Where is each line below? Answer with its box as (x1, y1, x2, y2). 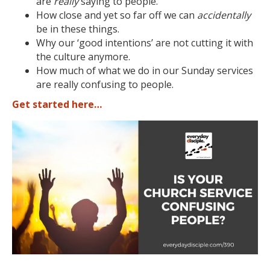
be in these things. (36, 22, 119, 36)
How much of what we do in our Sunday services (36, 64, 253, 77)
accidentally (197, 8, 251, 22)
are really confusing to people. (36, 78, 174, 91)
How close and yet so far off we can (36, 8, 197, 22)
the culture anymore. (36, 50, 130, 63)
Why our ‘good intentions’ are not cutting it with (36, 36, 253, 49)
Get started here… (12, 98, 102, 111)
